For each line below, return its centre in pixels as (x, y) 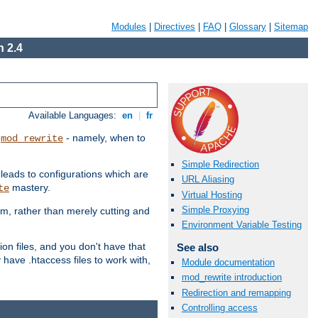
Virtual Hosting (212, 194)
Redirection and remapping (236, 292)
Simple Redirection (220, 165)
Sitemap (291, 27)
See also (197, 247)
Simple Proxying (215, 209)
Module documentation (228, 263)
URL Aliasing (208, 180)
